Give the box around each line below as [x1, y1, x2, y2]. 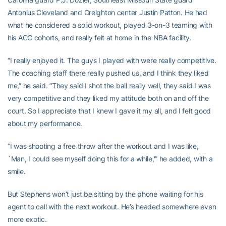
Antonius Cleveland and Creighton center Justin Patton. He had [8, 8, 207, 17]
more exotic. [8, 215, 47, 223]
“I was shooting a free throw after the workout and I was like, [8, 142, 199, 150]
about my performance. [8, 119, 83, 128]
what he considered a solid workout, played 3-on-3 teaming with [8, 21, 212, 29]
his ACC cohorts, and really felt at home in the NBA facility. [8, 33, 192, 42]
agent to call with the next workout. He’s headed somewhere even [8, 202, 216, 211]
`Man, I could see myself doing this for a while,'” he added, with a [8, 154, 213, 163]
